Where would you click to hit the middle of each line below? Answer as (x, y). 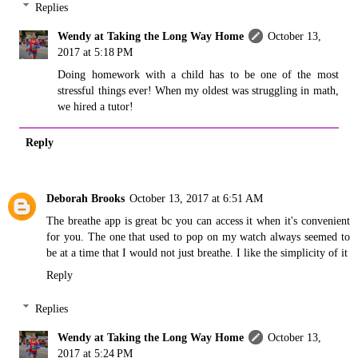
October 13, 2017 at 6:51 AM (196, 198)
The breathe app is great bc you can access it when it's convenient (198, 220)
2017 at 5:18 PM (95, 52)
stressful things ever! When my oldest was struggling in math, (198, 90)
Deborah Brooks (86, 198)
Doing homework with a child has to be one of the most (198, 74)
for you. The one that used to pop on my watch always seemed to (198, 236)
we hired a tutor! (96, 106)
